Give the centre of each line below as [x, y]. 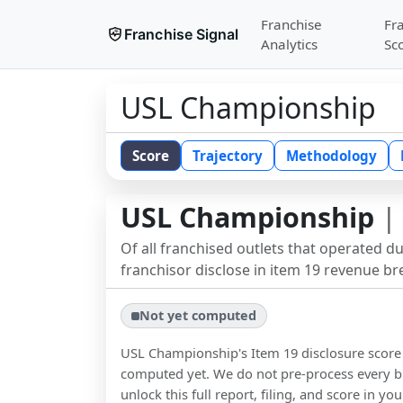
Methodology [331, 156]
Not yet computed [198, 316]
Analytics [289, 44]
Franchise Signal [182, 34]
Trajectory [228, 156]
